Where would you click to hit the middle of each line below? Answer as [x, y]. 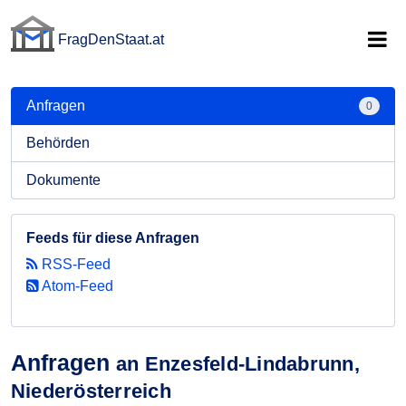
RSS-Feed [74, 264]
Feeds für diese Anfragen [113, 238]
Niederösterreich [91, 391]
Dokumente [63, 180]
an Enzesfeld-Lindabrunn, [238, 364]
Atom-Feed [76, 286]
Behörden [58, 143]
